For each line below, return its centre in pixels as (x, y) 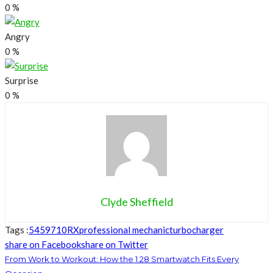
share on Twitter (115, 244)
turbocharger (197, 229)
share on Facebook (43, 244)
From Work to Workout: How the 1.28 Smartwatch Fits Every (122, 259)
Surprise (22, 80)
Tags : (17, 229)
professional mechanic (124, 229)
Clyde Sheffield (136, 201)
